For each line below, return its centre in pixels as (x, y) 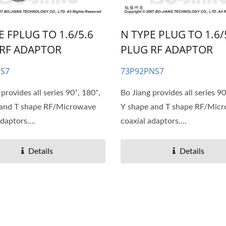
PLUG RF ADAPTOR (166, 50)
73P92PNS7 (142, 71)
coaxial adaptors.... (153, 121)
